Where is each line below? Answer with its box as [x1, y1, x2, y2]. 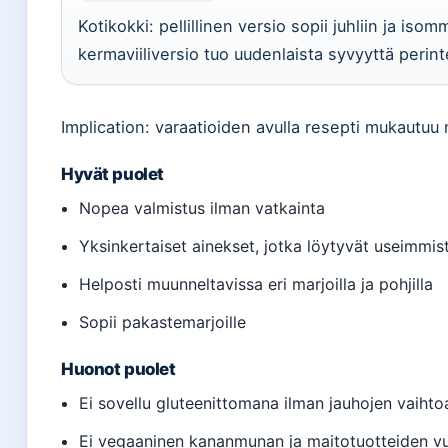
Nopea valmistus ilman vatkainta [79, 197, 326, 218]
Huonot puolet [61, 358, 176, 379]
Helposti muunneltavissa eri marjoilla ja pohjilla [79, 273, 434, 294]
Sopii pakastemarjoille [79, 311, 247, 332]
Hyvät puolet [61, 163, 164, 184]
